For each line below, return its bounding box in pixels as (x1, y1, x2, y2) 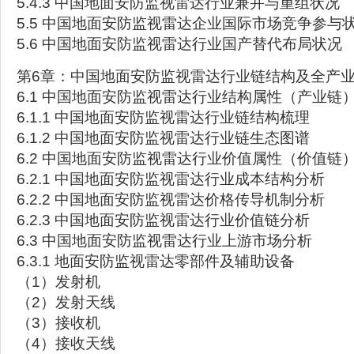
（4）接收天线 (17, 335, 115, 352)
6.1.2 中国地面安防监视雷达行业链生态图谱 (17, 130, 310, 146)
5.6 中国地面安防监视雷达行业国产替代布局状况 (17, 36, 342, 52)
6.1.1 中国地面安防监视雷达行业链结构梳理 (17, 109, 310, 126)
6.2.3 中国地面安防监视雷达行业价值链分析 (17, 212, 310, 228)
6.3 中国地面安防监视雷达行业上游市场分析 (17, 232, 312, 249)
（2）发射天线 (17, 294, 115, 311)
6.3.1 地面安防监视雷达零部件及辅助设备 (17, 253, 295, 269)
